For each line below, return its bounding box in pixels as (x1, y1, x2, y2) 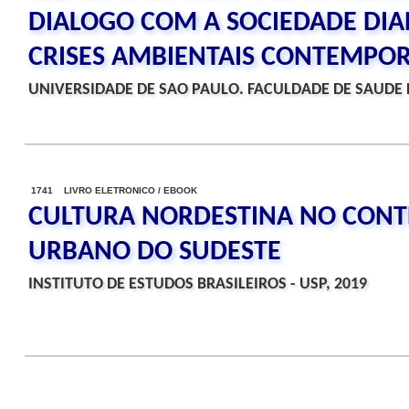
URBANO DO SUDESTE (28, 238, 281, 267)
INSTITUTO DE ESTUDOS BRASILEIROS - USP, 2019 (28, 276, 367, 293)
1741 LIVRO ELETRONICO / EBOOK (31, 185, 197, 195)
